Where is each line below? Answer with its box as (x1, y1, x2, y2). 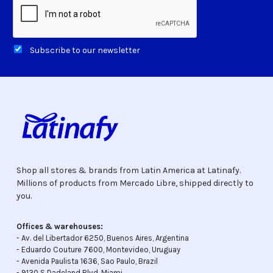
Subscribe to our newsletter (29, 44, 140, 55)
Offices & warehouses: (16, 221, 103, 231)
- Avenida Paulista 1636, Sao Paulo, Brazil (16, 256, 158, 266)
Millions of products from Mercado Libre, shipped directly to (16, 177, 253, 188)
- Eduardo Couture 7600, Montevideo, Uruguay (16, 244, 180, 254)
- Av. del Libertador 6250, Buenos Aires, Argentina (16, 233, 189, 243)
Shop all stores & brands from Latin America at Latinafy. (16, 165, 241, 175)
